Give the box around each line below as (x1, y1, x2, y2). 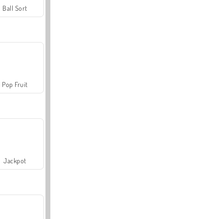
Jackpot (3, 156, 26, 165)
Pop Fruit (2, 80, 28, 89)
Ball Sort (2, 4, 27, 13)
